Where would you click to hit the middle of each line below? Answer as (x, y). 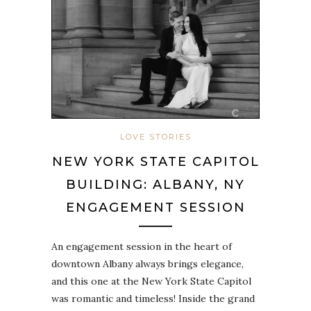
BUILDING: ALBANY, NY (155, 184)
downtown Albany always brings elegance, (148, 263)
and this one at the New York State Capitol (151, 281)
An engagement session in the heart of (142, 246)
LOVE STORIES (155, 136)
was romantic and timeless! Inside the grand (153, 298)
